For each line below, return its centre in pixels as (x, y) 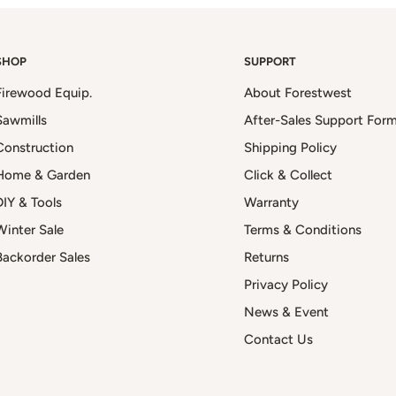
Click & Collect (288, 175)
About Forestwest (298, 92)
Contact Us (278, 339)
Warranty (271, 202)
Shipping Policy (290, 147)
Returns (267, 257)
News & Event (286, 312)
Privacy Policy (286, 284)
